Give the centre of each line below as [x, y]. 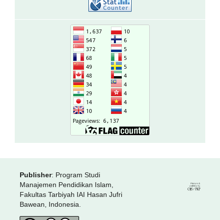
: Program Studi [76, 175]
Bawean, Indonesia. [50, 205]
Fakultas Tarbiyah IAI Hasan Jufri [71, 195]
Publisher [35, 175]
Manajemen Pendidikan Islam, [66, 185]
